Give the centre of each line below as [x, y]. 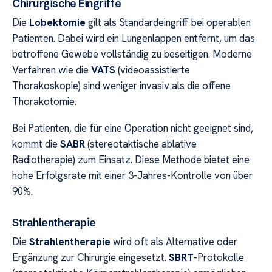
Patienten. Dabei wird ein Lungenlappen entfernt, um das [134, 38]
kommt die [36, 144]
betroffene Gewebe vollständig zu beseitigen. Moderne [132, 54]
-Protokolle [219, 257]
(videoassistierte [153, 70]
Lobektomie [57, 22]
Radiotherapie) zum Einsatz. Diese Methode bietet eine [131, 160]
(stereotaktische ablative [141, 144]
